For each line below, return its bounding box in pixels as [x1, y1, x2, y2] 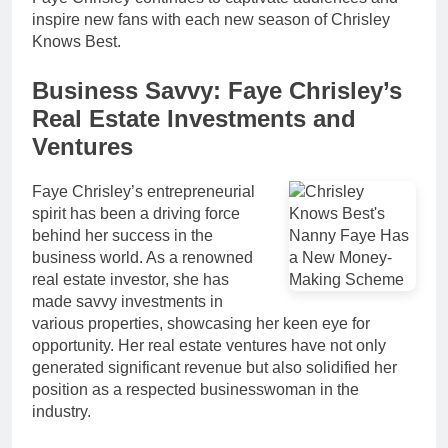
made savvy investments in [32, 292, 223, 310]
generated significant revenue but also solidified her [32, 358, 397, 376]
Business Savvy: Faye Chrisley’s [32, 76, 402, 104]
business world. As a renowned [32, 248, 253, 266]
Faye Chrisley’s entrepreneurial [32, 182, 255, 200]
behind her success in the [32, 226, 213, 244]
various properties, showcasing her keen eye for [32, 314, 370, 332]
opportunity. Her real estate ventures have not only [32, 336, 386, 354]
